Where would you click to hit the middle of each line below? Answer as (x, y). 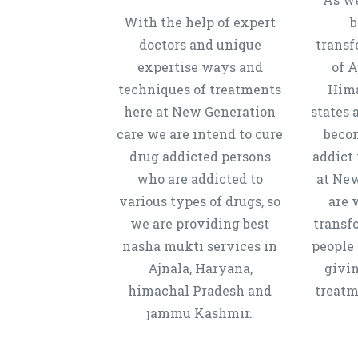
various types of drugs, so (200, 201)
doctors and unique (200, 44)
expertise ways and (200, 67)
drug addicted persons (200, 156)
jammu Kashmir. (200, 313)
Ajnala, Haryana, (200, 268)
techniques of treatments (200, 89)
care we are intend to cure (200, 134)
